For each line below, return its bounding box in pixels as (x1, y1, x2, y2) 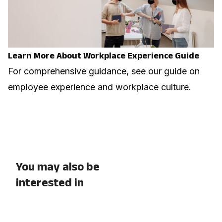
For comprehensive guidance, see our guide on (8, 65, 200, 76)
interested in (16, 175, 84, 189)
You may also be (16, 159, 100, 173)
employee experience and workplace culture (8, 81, 189, 92)
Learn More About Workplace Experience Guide (8, 50, 199, 60)
